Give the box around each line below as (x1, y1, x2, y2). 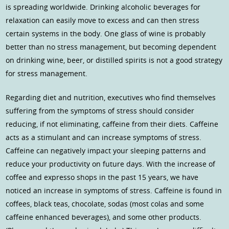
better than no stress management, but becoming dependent (6, 42, 217, 52)
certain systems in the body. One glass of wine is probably (6, 29, 206, 39)
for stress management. (6, 68, 88, 79)
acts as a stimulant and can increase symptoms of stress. (6, 132, 202, 143)
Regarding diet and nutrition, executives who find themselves (6, 93, 216, 103)
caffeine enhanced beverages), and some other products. (6, 212, 202, 222)
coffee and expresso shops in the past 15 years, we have (6, 172, 199, 182)
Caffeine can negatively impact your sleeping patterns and (6, 146, 207, 156)
